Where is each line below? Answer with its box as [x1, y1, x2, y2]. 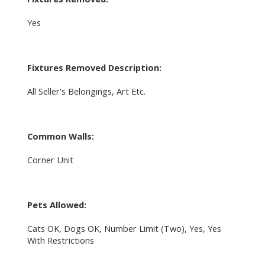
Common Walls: [27, 130, 94, 142]
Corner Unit [27, 153, 73, 166]
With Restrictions [27, 234, 94, 246]
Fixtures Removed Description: [27, 61, 161, 73]
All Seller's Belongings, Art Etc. [27, 85, 146, 97]
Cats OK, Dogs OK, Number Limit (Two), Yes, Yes [27, 222, 221, 234]
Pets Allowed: [27, 198, 86, 211]
